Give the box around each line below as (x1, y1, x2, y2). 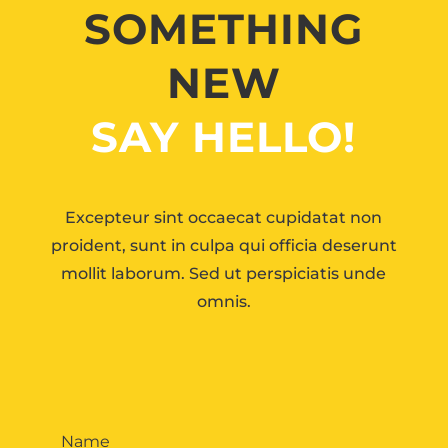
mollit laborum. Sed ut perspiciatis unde (61, 263, 387, 283)
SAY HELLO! (91, 110, 357, 163)
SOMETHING (84, 2, 364, 55)
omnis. (196, 291, 251, 311)
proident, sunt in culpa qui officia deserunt (50, 235, 397, 255)
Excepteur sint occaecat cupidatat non (65, 207, 383, 227)
